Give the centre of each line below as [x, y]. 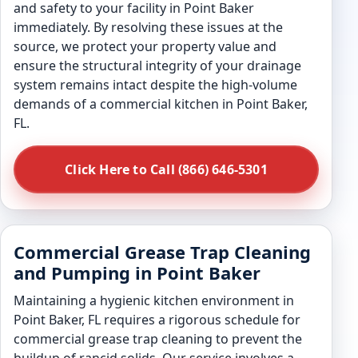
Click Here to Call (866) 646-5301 [166, 169]
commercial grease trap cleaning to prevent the [158, 339]
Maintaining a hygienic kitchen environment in [154, 300]
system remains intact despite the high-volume [155, 85]
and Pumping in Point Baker [137, 272]
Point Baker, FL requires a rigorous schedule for [157, 320]
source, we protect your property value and [145, 46]
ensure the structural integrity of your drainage [157, 66]
